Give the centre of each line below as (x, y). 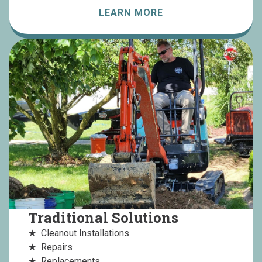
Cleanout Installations (85, 233)
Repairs (57, 247)
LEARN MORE (131, 12)
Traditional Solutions (103, 218)
